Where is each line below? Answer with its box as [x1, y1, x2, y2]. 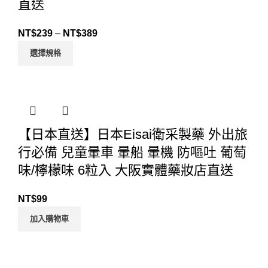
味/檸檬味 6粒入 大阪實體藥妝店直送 [18, 163, 233, 178]
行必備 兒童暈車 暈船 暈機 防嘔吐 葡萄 [18, 145, 246, 160]
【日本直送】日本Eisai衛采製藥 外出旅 [18, 127, 248, 142]
